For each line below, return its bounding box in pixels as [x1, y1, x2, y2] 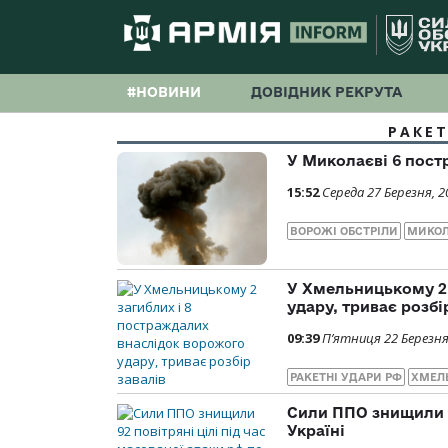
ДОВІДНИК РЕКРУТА [251, 84, 402, 100]
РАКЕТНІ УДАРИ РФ [290, 370, 402, 383]
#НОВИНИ [127, 84, 201, 100]
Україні [287, 421, 345, 439]
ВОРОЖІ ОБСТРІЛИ [290, 225, 398, 238]
